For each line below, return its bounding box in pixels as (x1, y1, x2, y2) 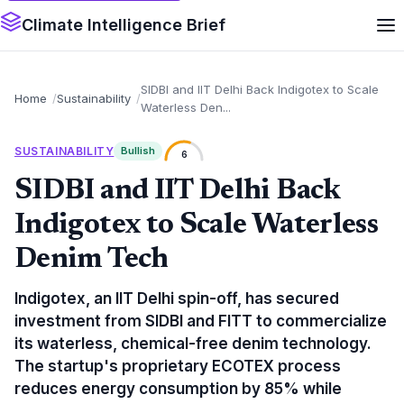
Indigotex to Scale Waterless (14, 211, 379, 240)
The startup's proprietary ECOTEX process (14, 357, 341, 375)
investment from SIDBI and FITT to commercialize (14, 312, 387, 330)
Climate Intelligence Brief (22, 15, 225, 34)
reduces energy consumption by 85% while (14, 380, 342, 398)
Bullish (121, 143, 156, 157)
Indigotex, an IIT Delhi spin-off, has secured (14, 289, 339, 308)
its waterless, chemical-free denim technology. (14, 335, 372, 353)
